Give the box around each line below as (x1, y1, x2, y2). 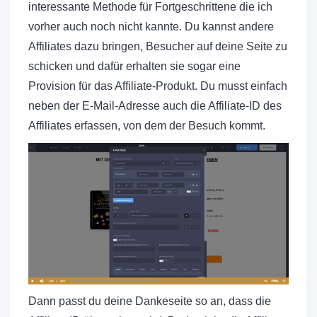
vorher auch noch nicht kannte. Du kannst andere (28, 20, 274, 33)
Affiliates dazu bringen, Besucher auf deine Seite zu (28, 40, 287, 52)
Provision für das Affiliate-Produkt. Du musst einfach (28, 79, 287, 92)
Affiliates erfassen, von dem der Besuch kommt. (28, 119, 265, 132)
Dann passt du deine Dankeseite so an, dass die (28, 294, 271, 307)
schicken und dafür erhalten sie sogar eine (28, 59, 241, 72)
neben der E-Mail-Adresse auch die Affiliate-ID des (28, 99, 282, 112)
